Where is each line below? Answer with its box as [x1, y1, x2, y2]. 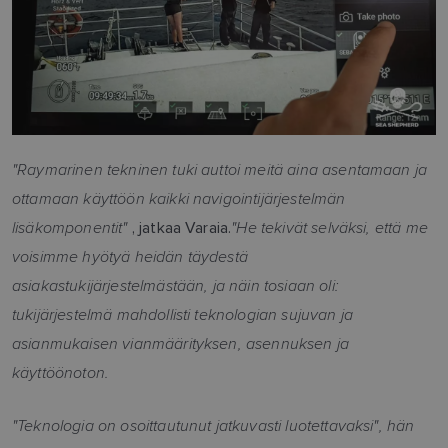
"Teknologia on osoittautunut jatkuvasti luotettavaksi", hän [12, 414, 415, 437]
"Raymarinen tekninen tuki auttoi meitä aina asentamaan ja [12, 158, 428, 181]
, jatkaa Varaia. [127, 218, 232, 238]
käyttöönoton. [12, 361, 110, 384]
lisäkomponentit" [12, 216, 128, 239]
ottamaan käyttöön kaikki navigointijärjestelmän [12, 187, 346, 210]
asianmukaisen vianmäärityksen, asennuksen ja [12, 332, 350, 355]
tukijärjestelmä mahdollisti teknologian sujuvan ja [12, 303, 354, 326]
